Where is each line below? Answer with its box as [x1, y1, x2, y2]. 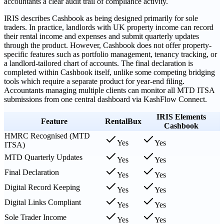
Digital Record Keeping [4, 182, 80, 191]
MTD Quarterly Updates [4, 152, 82, 161]
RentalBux [105, 116, 141, 125]
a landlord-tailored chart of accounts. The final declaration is [4, 58, 193, 67]
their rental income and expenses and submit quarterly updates [4, 31, 199, 40]
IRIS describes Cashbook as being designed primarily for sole [4, 13, 198, 22]
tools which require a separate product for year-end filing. [4, 76, 184, 85]
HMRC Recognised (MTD [4, 131, 90, 140]
